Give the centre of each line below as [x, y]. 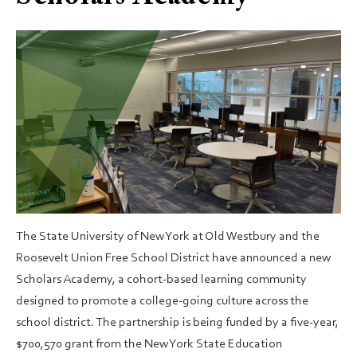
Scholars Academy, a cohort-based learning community [161, 279]
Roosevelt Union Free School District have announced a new [173, 258]
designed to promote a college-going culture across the [162, 301]
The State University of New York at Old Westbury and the [168, 236]
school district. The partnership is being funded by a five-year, [177, 322]
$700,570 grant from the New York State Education [149, 344]
